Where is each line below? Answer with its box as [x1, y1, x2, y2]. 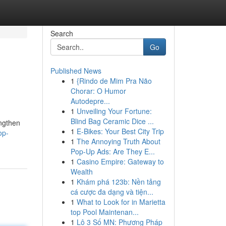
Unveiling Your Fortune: [76, 106, 152, 116]
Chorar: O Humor [70, 86, 126, 96]
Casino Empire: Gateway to [76, 156, 164, 166]
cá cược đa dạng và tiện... [70, 187, 153, 197]
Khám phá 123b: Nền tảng [76, 177, 161, 187]
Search [50, 28, 73, 38]
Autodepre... [70, 96, 110, 106]
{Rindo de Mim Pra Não [76, 76, 152, 86]
